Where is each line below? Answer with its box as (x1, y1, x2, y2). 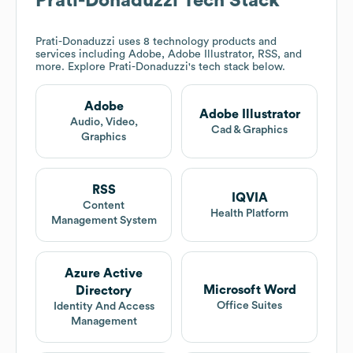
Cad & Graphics (211, 124, 288, 136)
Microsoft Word (203, 283, 296, 296)
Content (83, 200, 124, 212)
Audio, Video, (69, 117, 138, 128)
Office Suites (217, 299, 282, 311)
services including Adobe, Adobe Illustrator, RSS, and (35, 49, 302, 61)
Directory (76, 284, 132, 298)
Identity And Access (53, 301, 154, 313)
